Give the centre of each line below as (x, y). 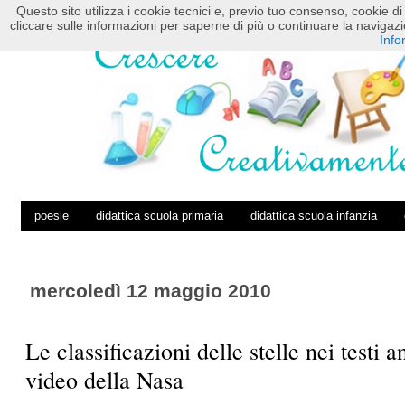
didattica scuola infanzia (313, 216)
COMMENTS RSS (193, 19)
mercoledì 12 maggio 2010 (151, 290)
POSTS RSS (106, 19)
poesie (51, 216)
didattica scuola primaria (159, 216)
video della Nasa (104, 380)
